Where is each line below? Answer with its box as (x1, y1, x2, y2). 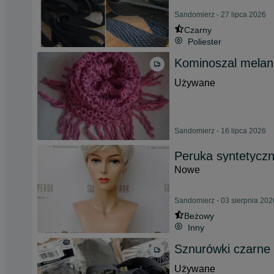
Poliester (188, 37, 221, 46)
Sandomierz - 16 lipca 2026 (174, 127, 266, 135)
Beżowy (184, 211, 214, 221)
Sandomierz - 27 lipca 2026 (174, 10, 266, 19)
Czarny (184, 25, 212, 35)
